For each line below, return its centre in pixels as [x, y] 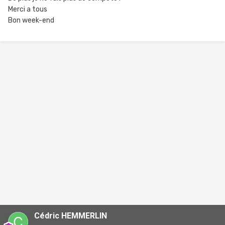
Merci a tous [28, 9]
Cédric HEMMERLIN [71, 216]
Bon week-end [32, 20]
